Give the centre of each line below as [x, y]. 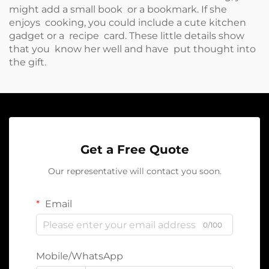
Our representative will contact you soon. [134, 171]
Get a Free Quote [134, 150]
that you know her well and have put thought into [132, 49]
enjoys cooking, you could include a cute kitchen [128, 23]
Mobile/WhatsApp [80, 256]
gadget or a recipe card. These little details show [127, 36]
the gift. [28, 62]
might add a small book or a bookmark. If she [118, 9]
